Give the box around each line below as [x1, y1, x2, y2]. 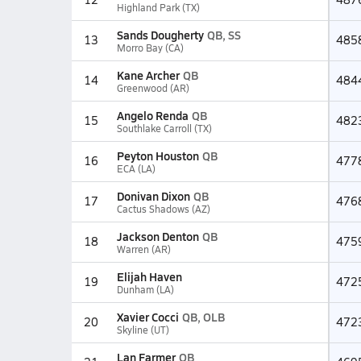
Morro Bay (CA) [116, 41, 184, 54]
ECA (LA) [116, 162, 156, 175]
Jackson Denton [116, 228, 199, 244]
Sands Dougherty [116, 27, 204, 43]
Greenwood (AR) [116, 81, 189, 94]
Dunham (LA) [116, 283, 174, 296]
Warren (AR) [116, 243, 171, 255]
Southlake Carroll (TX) [116, 122, 212, 135]
